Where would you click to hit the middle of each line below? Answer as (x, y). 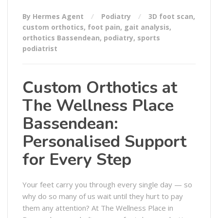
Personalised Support (104, 141)
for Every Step (77, 159)
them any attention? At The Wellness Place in (98, 208)
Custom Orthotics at (100, 87)
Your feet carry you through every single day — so (107, 184)
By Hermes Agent (54, 16)
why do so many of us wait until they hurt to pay (103, 196)
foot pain (104, 27)
